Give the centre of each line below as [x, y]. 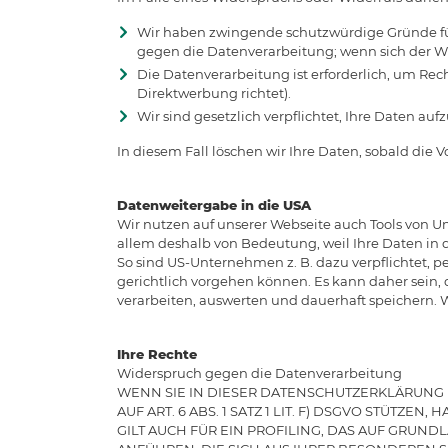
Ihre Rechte [157, 353]
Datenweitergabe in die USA [214, 204]
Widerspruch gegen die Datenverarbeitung [259, 372]
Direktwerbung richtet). [214, 92]
